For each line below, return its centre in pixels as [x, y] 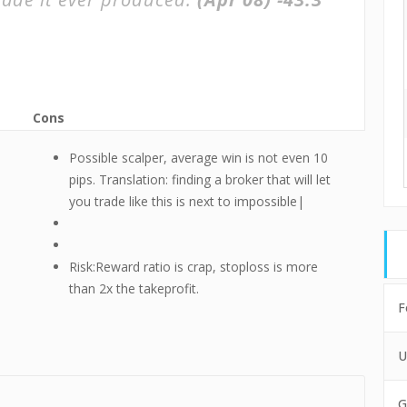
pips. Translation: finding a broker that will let [199, 179]
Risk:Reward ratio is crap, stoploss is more [193, 267]
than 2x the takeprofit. [134, 288]
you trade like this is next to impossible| [186, 201]
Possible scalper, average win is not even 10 [198, 158]
